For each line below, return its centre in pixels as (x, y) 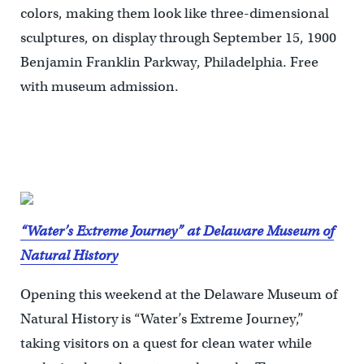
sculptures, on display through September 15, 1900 (178, 38)
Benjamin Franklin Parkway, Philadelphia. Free (169, 63)
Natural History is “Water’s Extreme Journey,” (162, 319)
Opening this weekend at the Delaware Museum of (178, 295)
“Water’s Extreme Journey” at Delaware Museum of (177, 232)
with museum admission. (99, 87)
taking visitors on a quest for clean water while (166, 344)
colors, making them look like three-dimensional (174, 14)
